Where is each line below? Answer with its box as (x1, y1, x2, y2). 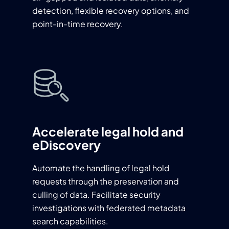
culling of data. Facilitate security (32, 189, 161, 200)
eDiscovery (32, 136, 101, 152)
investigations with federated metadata (32, 202, 186, 213)
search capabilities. (32, 215, 108, 226)
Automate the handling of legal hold (32, 162, 170, 173)
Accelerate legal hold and (32, 123, 184, 139)
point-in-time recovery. (32, 18, 123, 29)
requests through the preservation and (32, 175, 179, 187)
